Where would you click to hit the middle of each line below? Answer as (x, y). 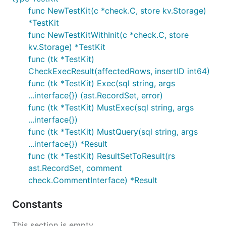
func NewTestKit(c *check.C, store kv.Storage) (117, 11)
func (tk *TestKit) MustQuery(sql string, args (113, 132)
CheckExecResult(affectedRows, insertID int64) (119, 71)
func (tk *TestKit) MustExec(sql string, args (111, 107)
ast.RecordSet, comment (75, 168)
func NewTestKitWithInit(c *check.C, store (108, 35)
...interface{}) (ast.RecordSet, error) (96, 95)
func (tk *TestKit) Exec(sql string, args (102, 83)
